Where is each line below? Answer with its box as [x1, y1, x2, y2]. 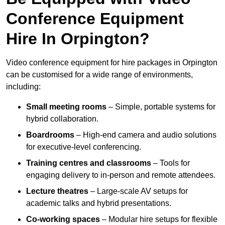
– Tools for [151, 159, 190, 168]
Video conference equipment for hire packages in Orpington [6, 58, 217, 67]
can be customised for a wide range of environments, [6, 70, 193, 79]
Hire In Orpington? [6, 30, 150, 48]
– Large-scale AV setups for [88, 187, 188, 196]
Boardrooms [26, 131, 74, 140]
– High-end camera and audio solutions [74, 131, 216, 140]
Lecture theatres [26, 187, 88, 196]
